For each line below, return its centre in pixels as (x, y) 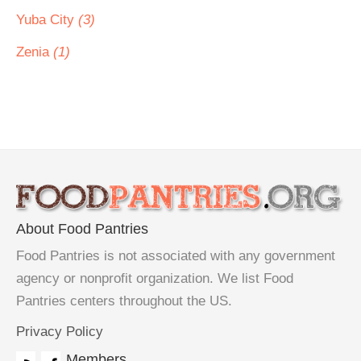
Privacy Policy (60, 332)
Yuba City (47, 20)
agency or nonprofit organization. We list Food (155, 279)
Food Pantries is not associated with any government (176, 256)
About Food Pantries (82, 229)
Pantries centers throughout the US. (124, 301)
